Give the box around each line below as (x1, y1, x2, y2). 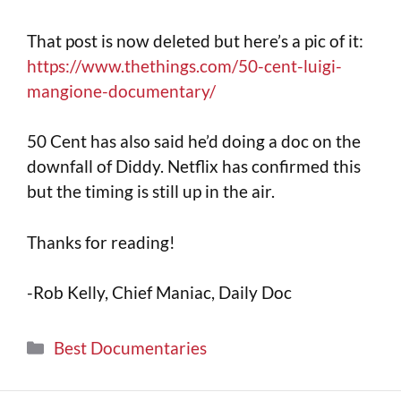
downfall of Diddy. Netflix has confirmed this (27, 156, 361, 177)
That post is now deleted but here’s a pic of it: (27, 30, 363, 51)
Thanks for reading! (27, 231, 175, 252)
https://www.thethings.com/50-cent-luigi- (27, 55, 342, 76)
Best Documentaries (54, 337, 208, 358)
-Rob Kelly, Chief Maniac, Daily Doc (27, 282, 292, 303)
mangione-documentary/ (27, 80, 216, 101)
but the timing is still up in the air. (27, 181, 275, 202)
